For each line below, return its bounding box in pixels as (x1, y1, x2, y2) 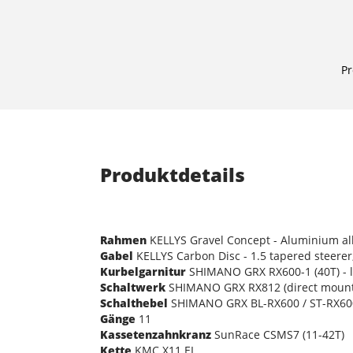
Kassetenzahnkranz (100, 326, 211, 342)
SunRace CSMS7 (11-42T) (211, 326, 344, 342)
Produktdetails (100, 161, 245, 188)
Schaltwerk (100, 279, 165, 295)
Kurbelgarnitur (100, 263, 186, 279)
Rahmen (100, 232, 147, 247)
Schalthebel (100, 295, 168, 310)
